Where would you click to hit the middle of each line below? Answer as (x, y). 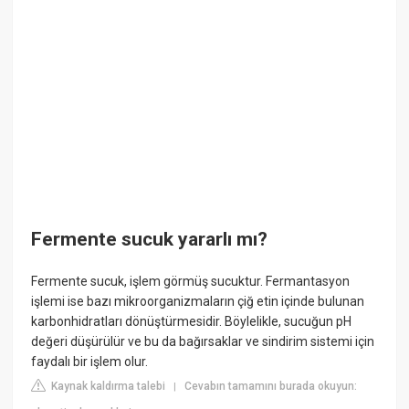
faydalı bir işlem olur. (90, 361)
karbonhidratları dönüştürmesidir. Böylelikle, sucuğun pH (192, 321)
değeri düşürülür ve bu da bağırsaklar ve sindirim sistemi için (203, 341)
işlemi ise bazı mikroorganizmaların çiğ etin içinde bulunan (198, 301)
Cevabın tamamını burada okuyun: (271, 386)
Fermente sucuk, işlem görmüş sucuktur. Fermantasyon (191, 281)
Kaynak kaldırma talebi (107, 386)
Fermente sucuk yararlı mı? (150, 240)
